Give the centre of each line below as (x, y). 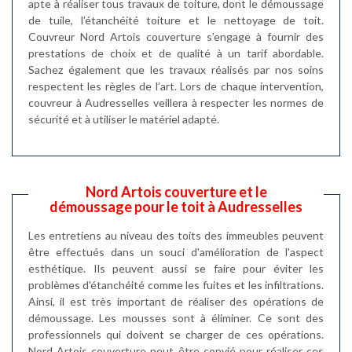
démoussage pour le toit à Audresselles (176, 207)
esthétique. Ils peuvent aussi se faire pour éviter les (176, 268)
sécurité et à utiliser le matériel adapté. (124, 119)
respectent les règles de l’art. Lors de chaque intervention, (176, 86)
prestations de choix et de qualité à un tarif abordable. (176, 53)
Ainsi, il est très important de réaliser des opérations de (176, 301)
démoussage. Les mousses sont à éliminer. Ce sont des (176, 318)
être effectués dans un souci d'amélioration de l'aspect (176, 252)
